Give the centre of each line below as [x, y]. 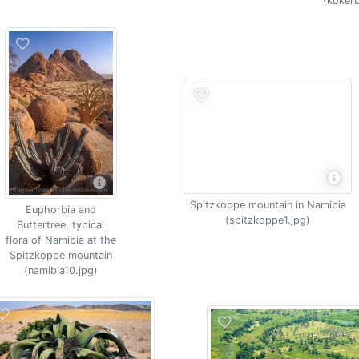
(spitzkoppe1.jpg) [268, 220]
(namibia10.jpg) [61, 270]
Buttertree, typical [61, 225]
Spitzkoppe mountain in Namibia [268, 204]
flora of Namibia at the [61, 240]
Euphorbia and [61, 210]
